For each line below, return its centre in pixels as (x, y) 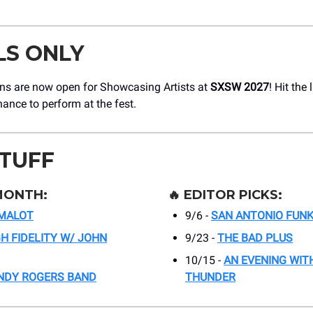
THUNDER (210, 277)
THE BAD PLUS (255, 238)
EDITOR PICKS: (233, 195)
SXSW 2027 (240, 87)
